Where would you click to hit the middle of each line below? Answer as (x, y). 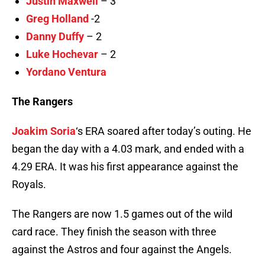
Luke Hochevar (62, 54)
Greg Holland (57, 19)
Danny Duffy (55, 37)
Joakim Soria (44, 131)
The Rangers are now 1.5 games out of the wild (122, 214)
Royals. (29, 185)
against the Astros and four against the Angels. (122, 250)
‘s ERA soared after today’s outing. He (164, 131)
